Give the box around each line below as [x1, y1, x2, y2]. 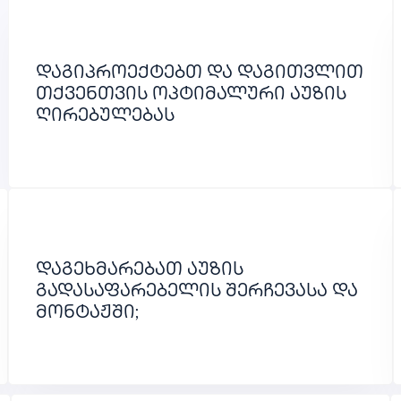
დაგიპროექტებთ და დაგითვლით [36, 64, 363, 84]
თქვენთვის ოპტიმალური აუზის [36, 86, 346, 106]
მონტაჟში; [36, 304, 139, 324]
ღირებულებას [36, 107, 175, 127]
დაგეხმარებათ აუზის [36, 261, 243, 281]
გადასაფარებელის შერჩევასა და [36, 283, 358, 303]
